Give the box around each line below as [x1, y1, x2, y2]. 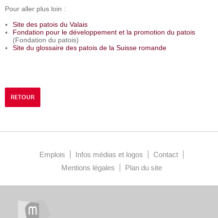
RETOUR [11, 93, 35, 101]
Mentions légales [61, 163, 115, 172]
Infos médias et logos [75, 150, 143, 159]
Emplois [39, 150, 65, 159]
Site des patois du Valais [13, 20, 88, 28]
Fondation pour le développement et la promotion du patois [13, 28, 195, 36]
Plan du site [125, 163, 162, 172]
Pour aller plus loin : [5, 5, 66, 13]
